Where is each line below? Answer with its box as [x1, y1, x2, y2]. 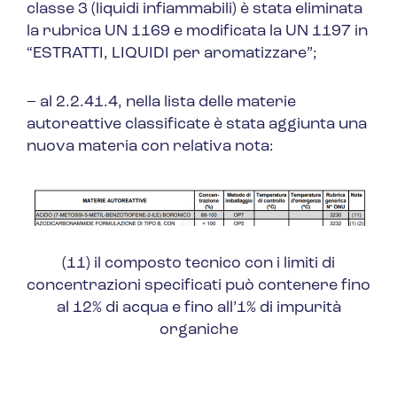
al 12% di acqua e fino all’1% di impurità [56, 300, 341, 317]
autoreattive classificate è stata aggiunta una [27, 116, 367, 134]
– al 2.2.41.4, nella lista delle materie [27, 94, 296, 112]
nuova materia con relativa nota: [27, 138, 274, 156]
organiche [159, 322, 238, 339]
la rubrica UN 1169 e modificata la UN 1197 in [27, 23, 368, 41]
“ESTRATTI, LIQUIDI [27, 45, 173, 63]
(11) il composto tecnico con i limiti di [62, 255, 335, 273]
